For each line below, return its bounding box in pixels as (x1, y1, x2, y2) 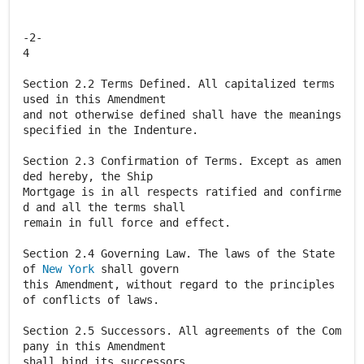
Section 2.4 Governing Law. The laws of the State (23, 247, 335, 260)
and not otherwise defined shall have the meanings (23, 108, 341, 121)
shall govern (94, 262, 179, 275)
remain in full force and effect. (23, 216, 231, 229)
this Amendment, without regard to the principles (23, 278, 335, 291)
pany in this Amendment (23, 340, 166, 353)
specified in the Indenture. (23, 123, 198, 136)
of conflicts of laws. (23, 293, 159, 306)
